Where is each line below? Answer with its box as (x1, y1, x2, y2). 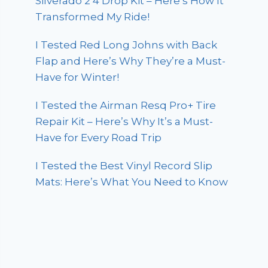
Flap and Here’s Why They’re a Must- (35, 54, 226, 67)
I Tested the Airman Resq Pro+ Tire (35, 99, 217, 111)
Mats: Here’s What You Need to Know (35, 175, 229, 188)
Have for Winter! (35, 71, 120, 83)
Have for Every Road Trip (35, 131, 162, 144)
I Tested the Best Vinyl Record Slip (35, 159, 213, 172)
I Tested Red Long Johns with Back (35, 38, 218, 51)
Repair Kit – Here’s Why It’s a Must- (35, 115, 214, 127)
